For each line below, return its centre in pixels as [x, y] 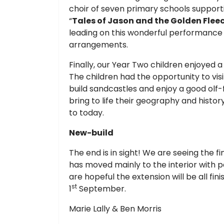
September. [101, 188]
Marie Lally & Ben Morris [115, 208]
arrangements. [98, 44]
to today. [87, 112]
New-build [91, 132]
